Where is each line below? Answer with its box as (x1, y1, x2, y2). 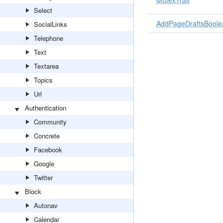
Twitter (34, 173, 53, 182)
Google (34, 159, 54, 168)
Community (34, 117, 67, 126)
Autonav (34, 201, 58, 210)
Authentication (25, 103, 66, 112)
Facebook (34, 145, 62, 154)
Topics (34, 75, 53, 85)
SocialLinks (34, 19, 67, 29)
